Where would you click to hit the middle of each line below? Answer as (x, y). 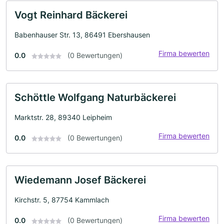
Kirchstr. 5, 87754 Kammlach (62, 200)
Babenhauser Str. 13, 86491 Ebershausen (82, 35)
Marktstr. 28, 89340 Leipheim (63, 117)
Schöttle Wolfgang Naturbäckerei (95, 97)
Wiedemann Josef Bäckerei (80, 180)
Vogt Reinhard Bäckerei (71, 15)
